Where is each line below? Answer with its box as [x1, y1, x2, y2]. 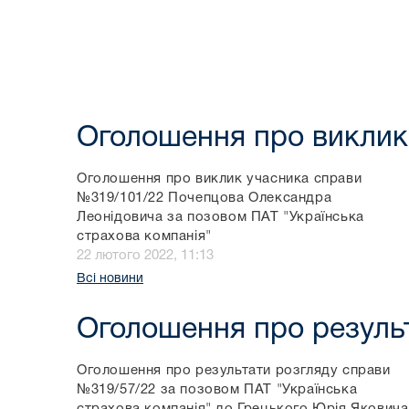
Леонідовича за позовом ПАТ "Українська [77, 211, 364, 225]
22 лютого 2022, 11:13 [77, 249, 214, 263]
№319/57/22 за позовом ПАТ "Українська [77, 383, 358, 397]
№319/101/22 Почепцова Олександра [77, 192, 332, 205]
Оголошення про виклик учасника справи [77, 173, 362, 186]
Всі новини [77, 273, 143, 286]
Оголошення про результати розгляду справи [77, 364, 391, 378]
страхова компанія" [77, 230, 212, 244]
